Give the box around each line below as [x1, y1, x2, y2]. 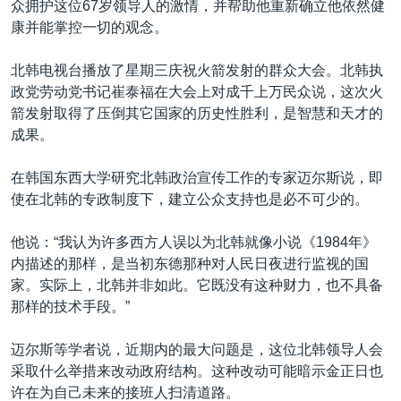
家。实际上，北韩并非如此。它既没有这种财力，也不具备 [11, 277, 383, 293]
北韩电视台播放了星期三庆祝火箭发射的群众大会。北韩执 [11, 63, 383, 78]
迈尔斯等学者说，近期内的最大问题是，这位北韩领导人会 [11, 342, 383, 357]
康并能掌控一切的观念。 [11, 20, 168, 35]
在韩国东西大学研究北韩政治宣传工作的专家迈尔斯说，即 [11, 170, 383, 185]
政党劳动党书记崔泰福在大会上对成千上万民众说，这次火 [11, 84, 383, 99]
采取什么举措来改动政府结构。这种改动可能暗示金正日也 [11, 363, 383, 379]
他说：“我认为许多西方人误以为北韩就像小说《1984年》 [11, 235, 377, 250]
